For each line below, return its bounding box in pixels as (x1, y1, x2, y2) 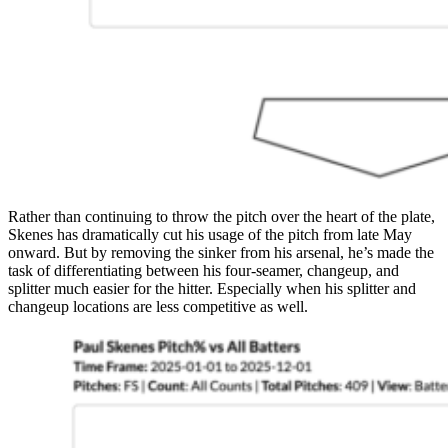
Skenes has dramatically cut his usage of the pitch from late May (8, 225, 412, 243)
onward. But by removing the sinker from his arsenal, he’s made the (8, 243, 434, 261)
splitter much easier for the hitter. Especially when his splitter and (8, 279, 416, 297)
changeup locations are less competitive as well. (8, 297, 308, 315)
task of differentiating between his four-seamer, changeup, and (8, 261, 399, 279)
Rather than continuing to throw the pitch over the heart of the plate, (8, 207, 435, 225)
